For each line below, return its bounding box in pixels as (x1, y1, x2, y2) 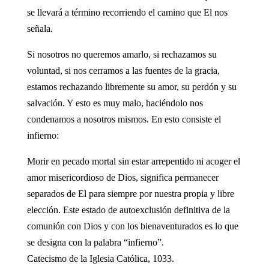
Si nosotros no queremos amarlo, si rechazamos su (26, 49, 217, 59)
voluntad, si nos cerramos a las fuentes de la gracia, (26, 65, 220, 76)
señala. (26, 23, 53, 34)
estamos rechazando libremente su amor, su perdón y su (26, 81, 237, 92)
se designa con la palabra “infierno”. (26, 237, 164, 247)
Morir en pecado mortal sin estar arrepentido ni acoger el (26, 156, 240, 166)
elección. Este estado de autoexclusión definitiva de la (26, 204, 230, 215)
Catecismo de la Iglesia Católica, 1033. (26, 253, 174, 264)
